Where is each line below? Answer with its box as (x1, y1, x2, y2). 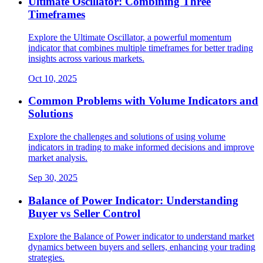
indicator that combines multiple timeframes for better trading (28, 42, 253, 53)
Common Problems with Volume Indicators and (28, 95, 258, 107)
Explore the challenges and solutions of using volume (28, 131, 225, 142)
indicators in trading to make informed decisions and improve (28, 142, 254, 153)
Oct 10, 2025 (28, 73, 77, 83)
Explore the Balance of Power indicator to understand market (28, 231, 254, 241)
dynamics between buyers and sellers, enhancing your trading (28, 241, 255, 252)
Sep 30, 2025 (28, 173, 77, 183)
